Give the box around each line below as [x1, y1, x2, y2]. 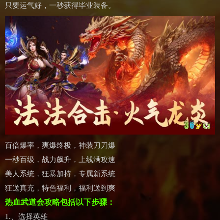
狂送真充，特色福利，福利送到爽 [5, 184, 115, 192]
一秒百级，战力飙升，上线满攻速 [5, 155, 115, 164]
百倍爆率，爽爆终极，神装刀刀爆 [5, 141, 115, 149]
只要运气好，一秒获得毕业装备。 [5, 1, 115, 9]
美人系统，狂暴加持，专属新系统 [5, 169, 115, 178]
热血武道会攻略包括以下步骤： [5, 197, 115, 207]
